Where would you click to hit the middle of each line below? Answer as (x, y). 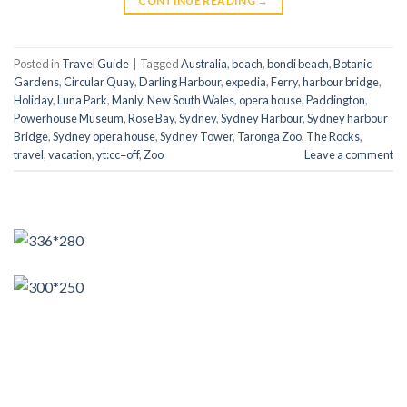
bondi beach (298, 63)
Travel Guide (95, 63)
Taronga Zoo (269, 136)
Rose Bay (151, 118)
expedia (246, 81)
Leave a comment (349, 154)
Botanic (352, 63)
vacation (70, 154)
